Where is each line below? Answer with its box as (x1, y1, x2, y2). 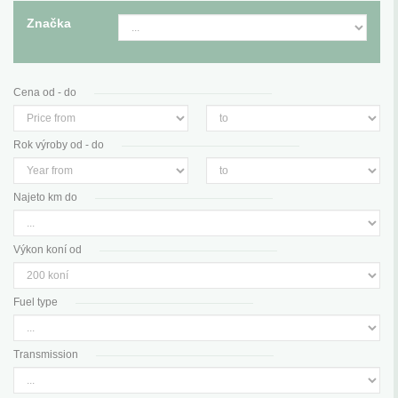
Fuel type (13, 296, 58, 309)
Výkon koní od (13, 243, 82, 257)
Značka (27, 16, 71, 31)
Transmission (13, 348, 78, 362)
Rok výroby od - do (13, 139, 104, 152)
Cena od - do (13, 86, 76, 99)
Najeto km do (13, 191, 77, 204)
